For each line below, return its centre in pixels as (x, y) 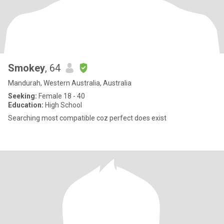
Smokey (26, 68)
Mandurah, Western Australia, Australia (70, 83)
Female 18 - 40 (61, 96)
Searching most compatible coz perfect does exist (87, 118)
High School (63, 105)
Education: (26, 105)
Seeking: (22, 96)
